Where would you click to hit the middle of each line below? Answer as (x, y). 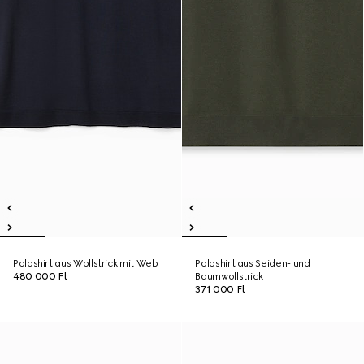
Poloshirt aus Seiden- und (253, 263)
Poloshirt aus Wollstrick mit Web (86, 263)
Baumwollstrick (229, 276)
